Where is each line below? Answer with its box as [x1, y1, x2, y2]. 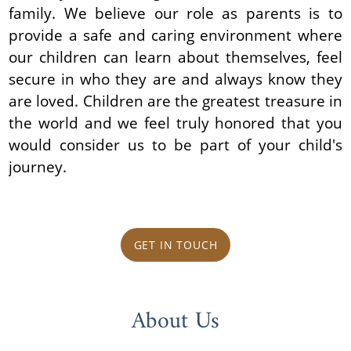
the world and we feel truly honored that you [9, 111, 342, 133]
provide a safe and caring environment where [9, 24, 342, 45]
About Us [132, 301, 219, 343]
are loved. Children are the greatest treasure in [9, 89, 342, 111]
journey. [9, 155, 67, 177]
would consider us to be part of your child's [9, 133, 342, 155]
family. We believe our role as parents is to [9, 2, 342, 24]
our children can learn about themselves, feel [9, 45, 342, 67]
